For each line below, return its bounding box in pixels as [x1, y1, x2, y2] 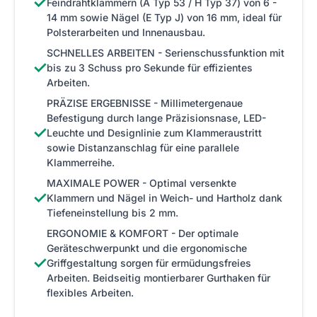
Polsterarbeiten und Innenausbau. [47, 26, 205, 39]
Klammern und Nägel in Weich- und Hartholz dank [47, 192, 282, 204]
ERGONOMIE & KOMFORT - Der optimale [47, 227, 238, 240]
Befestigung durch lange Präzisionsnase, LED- [47, 112, 266, 125]
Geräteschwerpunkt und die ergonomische [47, 242, 247, 255]
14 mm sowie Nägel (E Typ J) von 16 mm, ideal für [47, 11, 282, 24]
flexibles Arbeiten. [47, 287, 134, 299]
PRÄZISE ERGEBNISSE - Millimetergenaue [47, 97, 243, 110]
